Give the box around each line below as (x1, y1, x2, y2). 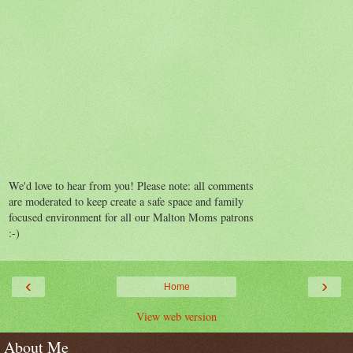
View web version (136, 308, 217, 324)
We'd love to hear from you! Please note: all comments (9, 177, 254, 193)
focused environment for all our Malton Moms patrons (9, 209, 254, 225)
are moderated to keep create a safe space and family (9, 193, 243, 209)
